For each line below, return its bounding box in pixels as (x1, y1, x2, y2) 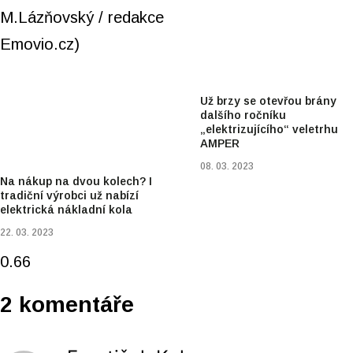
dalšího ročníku (200, 109, 287, 122)
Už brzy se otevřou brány (200, 95, 337, 108)
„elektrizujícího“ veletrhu (200, 123, 339, 136)
